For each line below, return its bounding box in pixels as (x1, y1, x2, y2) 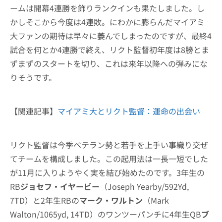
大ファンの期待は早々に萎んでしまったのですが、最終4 (10, 30, 212, 42)
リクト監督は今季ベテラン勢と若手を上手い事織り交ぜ (10, 139, 208, 151)
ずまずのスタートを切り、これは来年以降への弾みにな (10, 57, 208, 69)
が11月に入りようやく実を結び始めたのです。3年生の (10, 166, 205, 178)
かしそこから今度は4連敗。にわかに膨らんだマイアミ (10, 16, 205, 28)
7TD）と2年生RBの (10, 194, 79, 206)
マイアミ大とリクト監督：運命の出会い (57, 105, 200, 117)
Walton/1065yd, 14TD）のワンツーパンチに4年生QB (10, 208, 201, 220)
